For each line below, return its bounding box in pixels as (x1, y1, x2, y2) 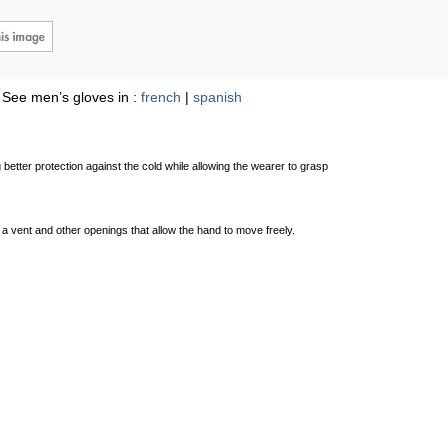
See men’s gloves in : (2, 89, 141, 105)
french (141, 89, 181, 105)
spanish (193, 89, 242, 105)
